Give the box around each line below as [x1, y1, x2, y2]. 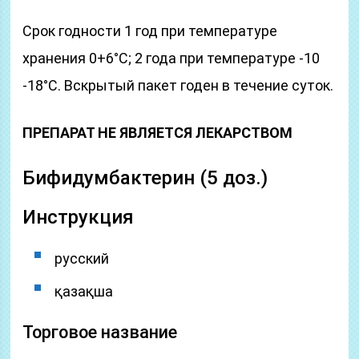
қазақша [54, 283, 114, 300]
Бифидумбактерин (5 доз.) [22, 167, 268, 189]
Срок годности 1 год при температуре [22, 22, 278, 39]
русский [54, 250, 110, 267]
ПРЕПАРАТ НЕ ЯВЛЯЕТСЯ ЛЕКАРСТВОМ [22, 124, 293, 141]
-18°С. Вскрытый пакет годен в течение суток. [22, 77, 334, 94]
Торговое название [22, 322, 178, 342]
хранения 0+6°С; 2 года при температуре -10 [22, 50, 321, 67]
